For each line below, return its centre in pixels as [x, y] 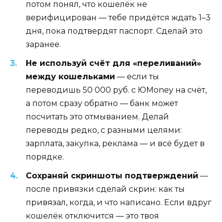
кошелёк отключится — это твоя [92, 216]
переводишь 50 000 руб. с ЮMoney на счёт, [116, 90]
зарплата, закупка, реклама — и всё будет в [115, 144]
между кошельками [70, 77]
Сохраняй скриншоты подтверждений [112, 176]
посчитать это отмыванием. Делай [97, 117]
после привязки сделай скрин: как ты [105, 189]
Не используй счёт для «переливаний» [113, 63]
